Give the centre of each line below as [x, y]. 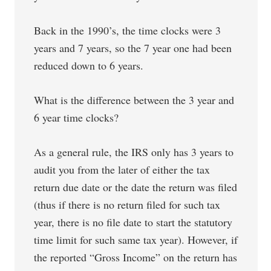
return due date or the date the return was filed [136, 187]
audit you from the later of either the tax [122, 169]
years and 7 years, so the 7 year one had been [133, 48]
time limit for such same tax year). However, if [136, 240]
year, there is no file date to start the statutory [133, 222]
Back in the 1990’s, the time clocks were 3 [128, 30]
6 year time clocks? [77, 117]
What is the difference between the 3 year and [134, 100]
